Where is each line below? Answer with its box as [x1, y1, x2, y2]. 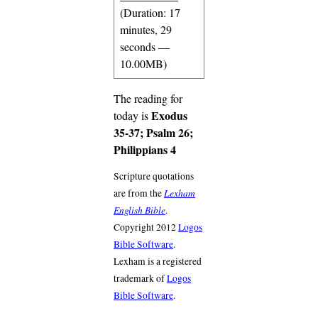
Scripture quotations [114, 170, 194, 183]
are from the [114, 187, 164, 200]
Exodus [151, 106, 187, 124]
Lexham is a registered [114, 255, 202, 268]
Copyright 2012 [114, 221, 178, 234]
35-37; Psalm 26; [114, 124, 193, 141]
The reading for [114, 90, 182, 106]
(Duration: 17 [120, 4, 180, 20]
